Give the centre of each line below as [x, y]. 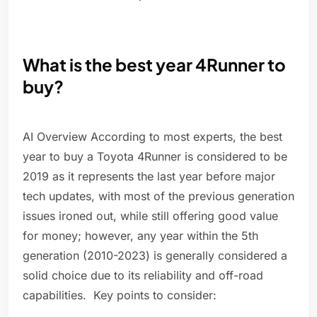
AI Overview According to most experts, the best [152, 137]
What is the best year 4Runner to [154, 65]
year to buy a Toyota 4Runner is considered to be [155, 157]
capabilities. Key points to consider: [120, 295]
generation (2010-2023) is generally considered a [155, 256]
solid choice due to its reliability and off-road [143, 276]
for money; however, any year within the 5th [140, 236]
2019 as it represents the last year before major [149, 177]
